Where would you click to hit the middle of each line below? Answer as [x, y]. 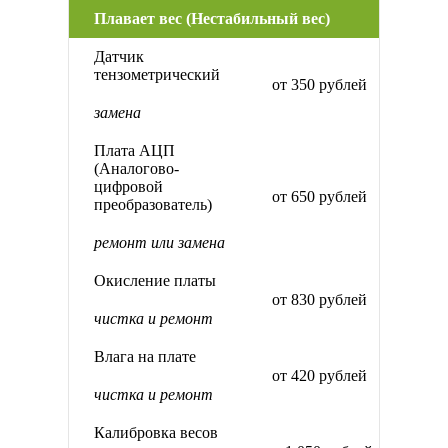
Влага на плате [145, 357]
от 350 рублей [319, 85]
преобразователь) [153, 205]
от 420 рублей [319, 376]
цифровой [128, 187]
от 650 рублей [319, 197]
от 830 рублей [319, 300]
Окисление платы [155, 281]
